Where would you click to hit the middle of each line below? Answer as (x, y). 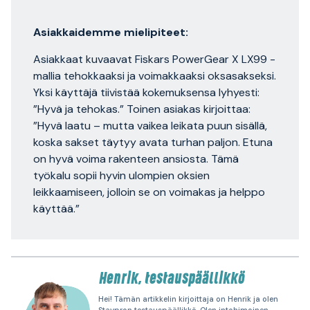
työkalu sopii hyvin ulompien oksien (121, 176)
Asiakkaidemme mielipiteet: (111, 33)
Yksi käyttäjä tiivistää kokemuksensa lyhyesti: (146, 93)
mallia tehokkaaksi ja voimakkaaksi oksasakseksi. (155, 76)
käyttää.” (56, 209)
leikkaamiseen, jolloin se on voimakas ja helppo (149, 192)
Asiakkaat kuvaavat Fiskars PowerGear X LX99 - (154, 60)
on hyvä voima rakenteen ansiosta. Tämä (136, 159)
